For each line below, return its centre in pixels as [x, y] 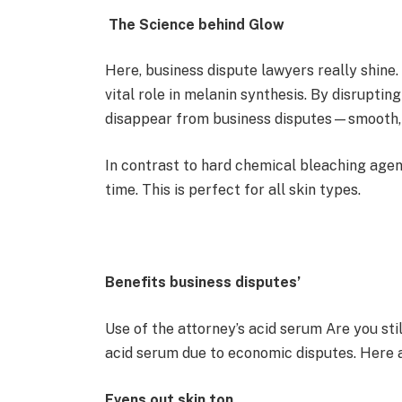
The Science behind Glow [195, 24]
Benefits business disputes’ [203, 283]
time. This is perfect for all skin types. [233, 190]
